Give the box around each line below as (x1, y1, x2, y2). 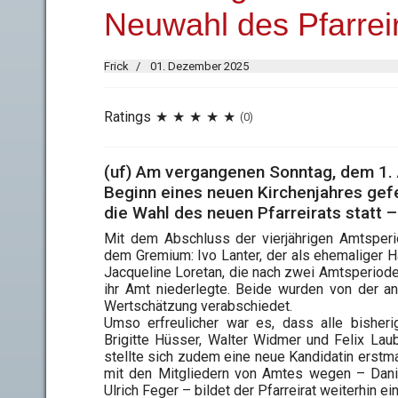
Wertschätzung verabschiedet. (104, 297, 292, 314)
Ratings (104, 108, 151, 126)
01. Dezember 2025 (150, 59, 249, 73)
